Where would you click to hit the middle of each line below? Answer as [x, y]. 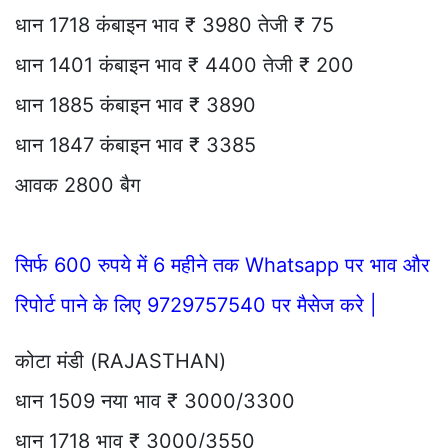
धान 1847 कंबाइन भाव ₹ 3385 [135, 144]
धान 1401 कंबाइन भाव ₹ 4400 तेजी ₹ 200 [184, 64]
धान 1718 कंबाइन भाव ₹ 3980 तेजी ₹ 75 [174, 24]
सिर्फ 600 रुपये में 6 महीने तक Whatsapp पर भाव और [222, 264]
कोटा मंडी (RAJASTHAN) [120, 360]
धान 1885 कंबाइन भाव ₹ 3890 [141, 104]
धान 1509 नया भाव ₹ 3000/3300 [155, 400]
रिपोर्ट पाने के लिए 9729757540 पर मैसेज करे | [196, 304]
